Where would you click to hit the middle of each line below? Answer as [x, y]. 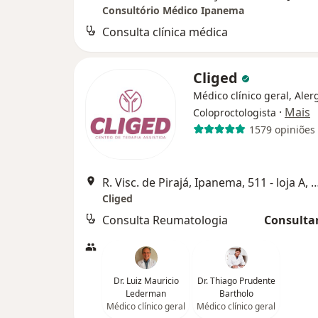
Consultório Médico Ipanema [173, 11]
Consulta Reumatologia [165, 220]
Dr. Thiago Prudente [236, 281]
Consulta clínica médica [165, 32]
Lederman [146, 294]
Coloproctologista [235, 113]
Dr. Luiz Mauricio [146, 281]
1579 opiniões [282, 129]
